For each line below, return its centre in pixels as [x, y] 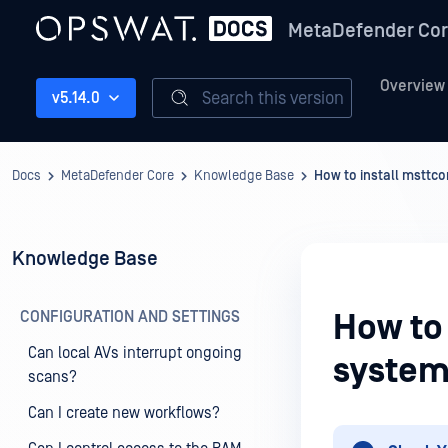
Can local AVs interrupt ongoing [135, 353]
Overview [412, 86]
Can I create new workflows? [124, 413]
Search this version [273, 98]
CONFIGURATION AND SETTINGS [130, 317]
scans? [52, 377]
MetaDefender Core [117, 176]
